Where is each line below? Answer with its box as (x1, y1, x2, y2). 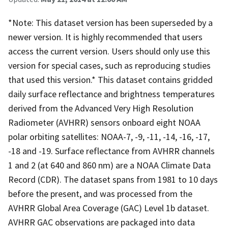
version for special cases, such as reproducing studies (8, 59, 211, 71)
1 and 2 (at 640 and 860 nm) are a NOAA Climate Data (8, 159, 211, 171)
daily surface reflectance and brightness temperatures (8, 88, 215, 100)
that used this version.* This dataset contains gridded (8, 73, 213, 85)
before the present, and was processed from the (8, 187, 192, 199)
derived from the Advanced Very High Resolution (8, 102, 193, 114)
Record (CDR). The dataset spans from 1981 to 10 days (8, 173, 218, 185)
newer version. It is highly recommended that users (8, 31, 203, 43)
